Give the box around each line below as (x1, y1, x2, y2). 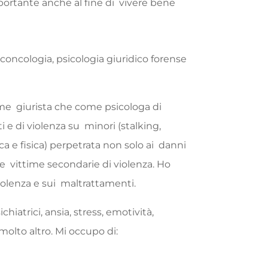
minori (84, 120, 118, 132)
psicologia (56, 53, 107, 65)
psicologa (105, 100, 153, 112)
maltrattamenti (60, 177, 135, 189)
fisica (20, 139, 45, 151)
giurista (16, 100, 55, 112)
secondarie (47, 158, 103, 170)
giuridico (106, 53, 151, 65)
